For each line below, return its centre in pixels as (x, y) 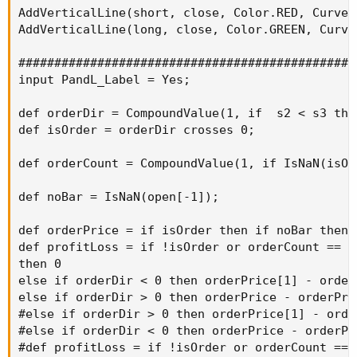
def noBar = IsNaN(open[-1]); (119, 196)
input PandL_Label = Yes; (104, 79)
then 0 (40, 263)
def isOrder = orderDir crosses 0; (137, 129)
